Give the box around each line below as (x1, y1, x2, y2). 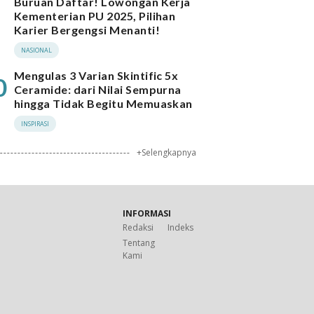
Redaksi (122, 221, 153, 233)
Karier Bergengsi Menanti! (14, 23, 160, 36)
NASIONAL (21, 46, 52, 55)
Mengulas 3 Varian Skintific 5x (14, 69, 179, 82)
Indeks (168, 221, 194, 233)
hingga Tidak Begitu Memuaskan (14, 97, 193, 110)
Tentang (122, 237, 155, 249)
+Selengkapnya (137, 146, 196, 158)
